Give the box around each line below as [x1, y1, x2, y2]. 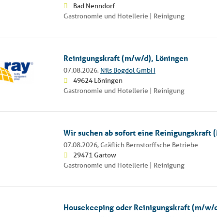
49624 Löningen [73, 76, 123, 85]
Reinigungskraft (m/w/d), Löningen [63, 52, 188, 63]
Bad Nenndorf [73, 1, 115, 10]
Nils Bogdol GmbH [100, 65, 155, 75]
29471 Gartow [73, 150, 116, 159]
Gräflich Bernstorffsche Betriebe [100, 140, 198, 149]
